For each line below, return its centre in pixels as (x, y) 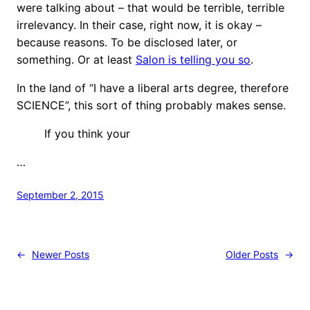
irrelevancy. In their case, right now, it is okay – (139, 25)
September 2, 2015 (60, 194)
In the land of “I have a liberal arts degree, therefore (153, 88)
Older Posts (252, 254)
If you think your (87, 133)
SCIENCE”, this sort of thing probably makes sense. (151, 105)
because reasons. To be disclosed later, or (127, 42)
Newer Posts (61, 254)
